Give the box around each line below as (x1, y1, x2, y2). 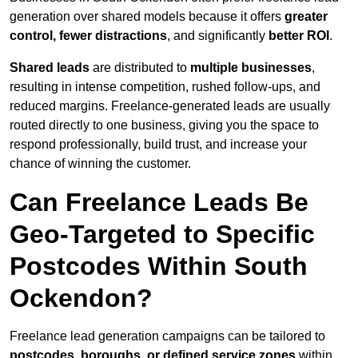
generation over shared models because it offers (10, 10, 284, 24)
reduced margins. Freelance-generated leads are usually (10, 99, 330, 113)
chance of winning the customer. (10, 157, 191, 171)
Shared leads (10, 61, 89, 75)
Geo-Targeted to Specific (10, 220, 315, 249)
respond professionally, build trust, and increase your (10, 137, 307, 152)
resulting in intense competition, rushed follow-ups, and (10, 80, 320, 94)
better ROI (268, 29, 329, 43)
